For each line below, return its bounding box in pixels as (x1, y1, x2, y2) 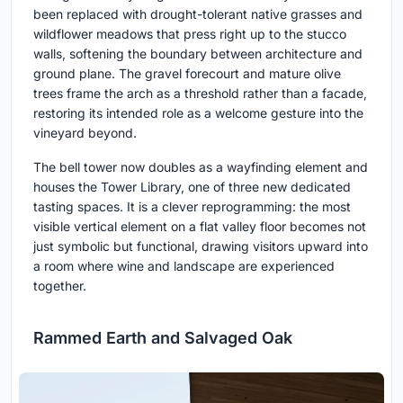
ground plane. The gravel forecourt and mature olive (33, 65, 341, 81)
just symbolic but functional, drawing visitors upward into (33, 237, 368, 254)
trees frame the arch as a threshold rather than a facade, (33, 85, 367, 101)
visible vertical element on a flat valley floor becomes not (33, 218, 366, 234)
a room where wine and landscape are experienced (33, 257, 335, 273)
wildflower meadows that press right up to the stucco (33, 25, 346, 41)
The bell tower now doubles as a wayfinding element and (33, 158, 368, 175)
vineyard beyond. (33, 124, 137, 140)
